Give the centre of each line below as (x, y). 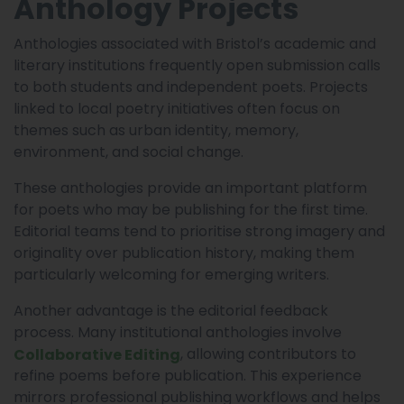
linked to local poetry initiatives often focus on (177, 108)
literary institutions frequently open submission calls (197, 65)
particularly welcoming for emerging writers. (171, 274)
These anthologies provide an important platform (190, 188)
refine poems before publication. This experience (188, 376)
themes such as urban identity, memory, (156, 130)
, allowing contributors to (268, 353)
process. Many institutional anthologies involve (178, 332)
